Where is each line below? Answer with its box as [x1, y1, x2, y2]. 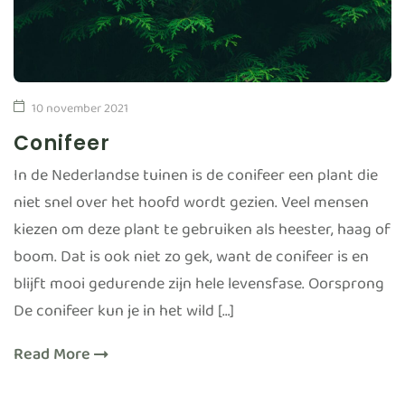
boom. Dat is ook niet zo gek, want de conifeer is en [14, 242, 369, 280]
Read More [14, 340, 94, 378]
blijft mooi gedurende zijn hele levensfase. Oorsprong [14, 269, 384, 307]
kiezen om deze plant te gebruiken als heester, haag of [14, 215, 391, 253]
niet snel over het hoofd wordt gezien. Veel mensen [14, 188, 369, 226]
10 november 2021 [32, 98, 128, 127]
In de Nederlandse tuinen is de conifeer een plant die [14, 161, 378, 199]
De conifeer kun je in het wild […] [14, 297, 234, 334]
